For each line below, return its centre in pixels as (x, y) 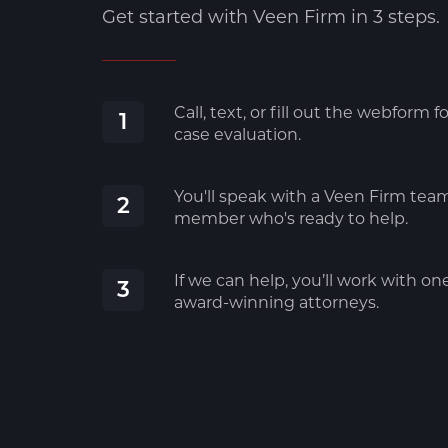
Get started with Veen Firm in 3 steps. (271, 16)
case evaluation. (237, 133)
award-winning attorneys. (276, 301)
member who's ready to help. (291, 217)
